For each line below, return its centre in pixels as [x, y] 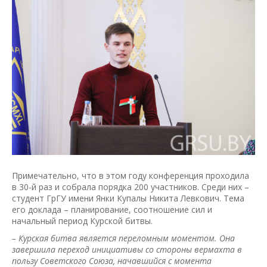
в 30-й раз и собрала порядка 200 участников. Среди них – [131, 187]
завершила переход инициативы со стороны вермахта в [127, 250]
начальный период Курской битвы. [82, 221]
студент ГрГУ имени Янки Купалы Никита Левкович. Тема [128, 198]
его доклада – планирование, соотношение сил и [112, 210]
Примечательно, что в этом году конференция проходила [131, 176]
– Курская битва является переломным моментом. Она [123, 238]
